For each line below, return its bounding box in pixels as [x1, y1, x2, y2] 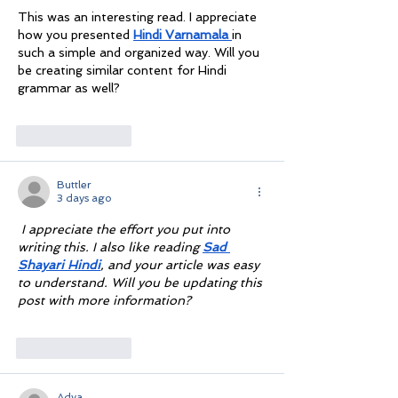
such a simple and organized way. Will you [18, 45, 263, 60]
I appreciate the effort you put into [21, 222, 234, 237]
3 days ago [57, 192, 112, 205]
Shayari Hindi [18, 258, 100, 273]
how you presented [18, 28, 133, 43]
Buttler [57, 179, 92, 192]
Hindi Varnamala [133, 28, 228, 43]
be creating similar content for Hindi [18, 63, 230, 78]
